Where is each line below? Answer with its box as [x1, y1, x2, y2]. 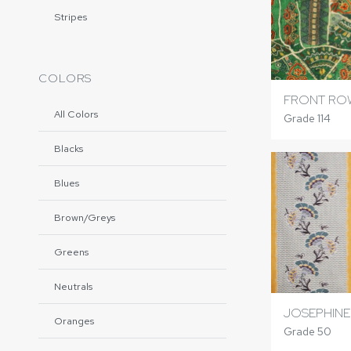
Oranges [54, 314, 94, 327]
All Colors [54, 107, 98, 121]
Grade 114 [283, 111, 331, 126]
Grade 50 [283, 324, 331, 338]
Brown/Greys [54, 211, 115, 224]
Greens [54, 245, 89, 259]
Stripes [54, 10, 87, 24]
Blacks [54, 142, 83, 155]
